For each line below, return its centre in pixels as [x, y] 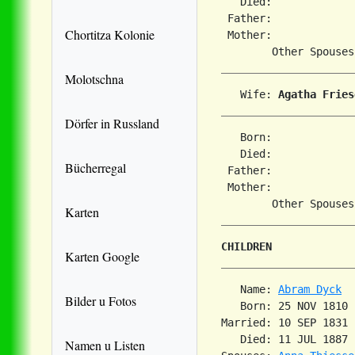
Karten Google [102, 256]
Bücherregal [95, 167]
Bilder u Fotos [101, 300]
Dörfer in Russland [112, 123]
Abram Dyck [310, 289]
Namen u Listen [105, 345]
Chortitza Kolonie [110, 34]
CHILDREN [246, 246]
